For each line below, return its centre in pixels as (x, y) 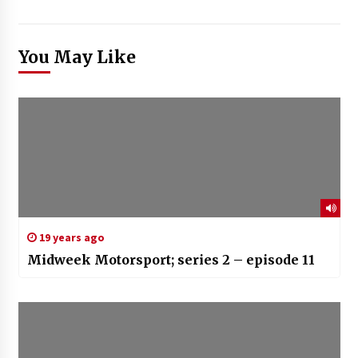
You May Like (77, 58)
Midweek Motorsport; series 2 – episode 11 (171, 260)
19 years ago (70, 238)
